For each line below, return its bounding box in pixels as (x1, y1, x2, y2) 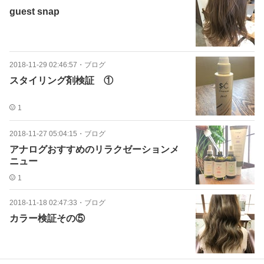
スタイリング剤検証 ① (9, 75, 113, 85)
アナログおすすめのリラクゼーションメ (9, 144, 179, 154)
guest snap (9, 6, 60, 16)
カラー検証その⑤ (9, 213, 85, 223)
